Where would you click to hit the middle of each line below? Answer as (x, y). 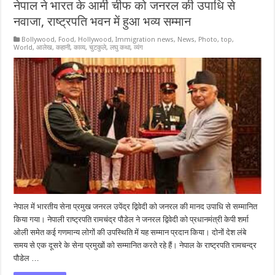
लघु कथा (120, 47)
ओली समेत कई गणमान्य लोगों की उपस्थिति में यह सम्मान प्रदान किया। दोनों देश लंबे (130, 233)
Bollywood (38, 39)
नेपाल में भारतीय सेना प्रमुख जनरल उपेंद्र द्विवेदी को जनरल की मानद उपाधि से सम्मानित (136, 207)
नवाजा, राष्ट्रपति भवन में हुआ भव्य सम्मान (103, 21)
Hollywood (95, 39)
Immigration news (145, 39)
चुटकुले (98, 47)
